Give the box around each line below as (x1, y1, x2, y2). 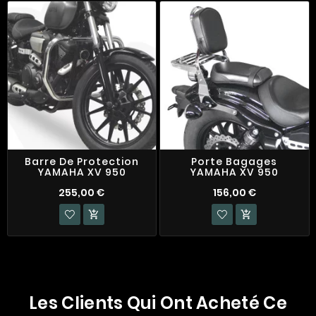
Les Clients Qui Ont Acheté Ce (29, 291, 287, 315)
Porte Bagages (191, 154, 278, 169)
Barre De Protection (24, 154, 139, 169)
